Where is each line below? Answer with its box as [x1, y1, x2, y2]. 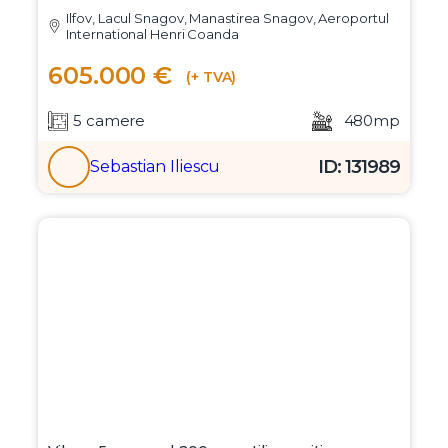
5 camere [73, 111, 146, 131]
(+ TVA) [182, 68, 237, 87]
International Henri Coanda [66, 26, 239, 43]
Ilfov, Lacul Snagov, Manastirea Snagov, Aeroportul [66, 10, 389, 27]
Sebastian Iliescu [90, 157, 221, 177]
